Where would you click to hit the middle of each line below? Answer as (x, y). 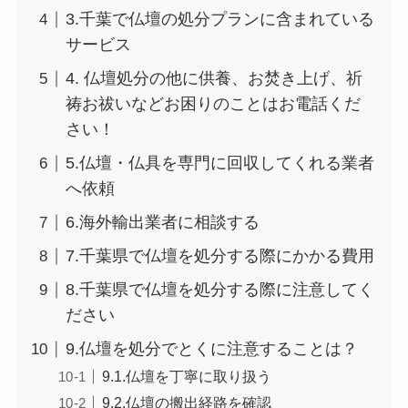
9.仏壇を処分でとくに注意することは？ (211, 349)
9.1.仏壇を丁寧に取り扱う (186, 377)
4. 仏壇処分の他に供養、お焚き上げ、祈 (214, 79)
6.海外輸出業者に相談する (162, 223)
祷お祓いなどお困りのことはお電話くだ (213, 104)
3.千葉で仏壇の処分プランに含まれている (219, 20)
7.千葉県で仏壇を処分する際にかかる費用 (219, 256)
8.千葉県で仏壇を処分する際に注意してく (219, 290)
